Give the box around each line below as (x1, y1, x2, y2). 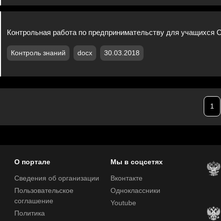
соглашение (14, 197, 53, 205)
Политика (14, 210, 45, 217)
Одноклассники (110, 187, 160, 194)
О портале (14, 158, 50, 166)
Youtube (110, 199, 136, 207)
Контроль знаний (11, 49, 66, 57)
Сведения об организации (14, 175, 99, 182)
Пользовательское (14, 187, 74, 194)
